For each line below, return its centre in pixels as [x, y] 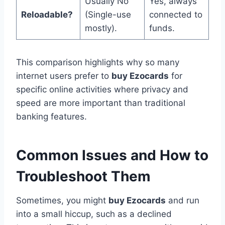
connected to [176, 14]
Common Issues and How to [112, 155]
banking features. [51, 116]
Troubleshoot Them [83, 176]
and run [183, 200]
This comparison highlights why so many [98, 62]
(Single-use [108, 14]
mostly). [101, 28]
